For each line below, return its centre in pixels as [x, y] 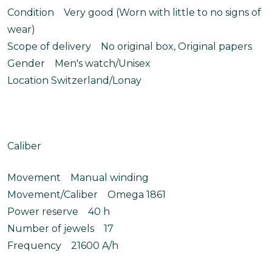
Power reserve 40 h [59, 212]
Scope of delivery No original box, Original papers [130, 46]
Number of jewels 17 [60, 229]
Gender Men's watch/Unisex [79, 63]
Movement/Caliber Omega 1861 [87, 195]
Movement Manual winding [78, 178]
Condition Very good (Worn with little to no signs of [134, 12]
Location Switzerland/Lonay [74, 80]
